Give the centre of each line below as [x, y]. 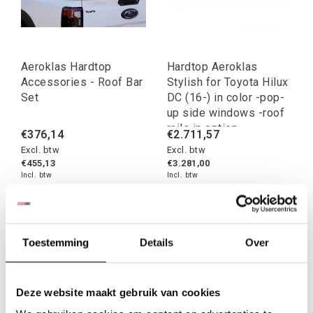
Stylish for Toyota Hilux [228, 82]
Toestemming [56, 242]
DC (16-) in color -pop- [226, 98]
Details [156, 242]
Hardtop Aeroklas [212, 67]
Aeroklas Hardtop [66, 67]
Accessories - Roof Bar [82, 82]
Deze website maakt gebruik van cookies [118, 292]
